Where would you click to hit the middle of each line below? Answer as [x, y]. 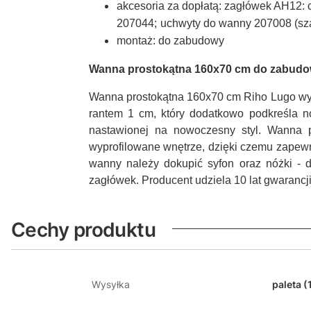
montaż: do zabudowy [170, 40]
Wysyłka [111, 284]
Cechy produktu [84, 229]
